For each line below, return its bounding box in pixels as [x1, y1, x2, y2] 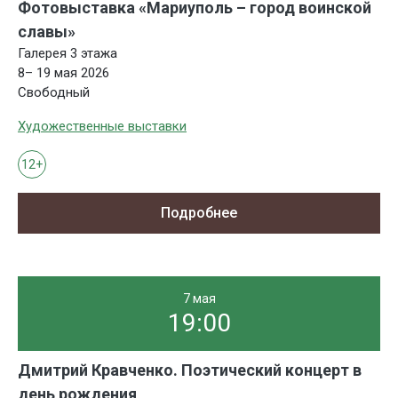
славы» [18, 22, 76, 42]
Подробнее [161, 203, 237, 221]
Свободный [18, 84, 90, 101]
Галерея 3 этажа [18, 45, 117, 62]
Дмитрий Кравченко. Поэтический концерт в [18, 360, 362, 379]
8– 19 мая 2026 [18, 65, 109, 82]
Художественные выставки [18, 118, 187, 135]
